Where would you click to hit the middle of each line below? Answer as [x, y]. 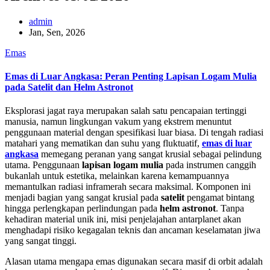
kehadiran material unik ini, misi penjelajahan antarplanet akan [123, 219]
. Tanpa [230, 209]
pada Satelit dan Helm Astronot [69, 87]
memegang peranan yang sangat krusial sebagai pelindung [150, 154]
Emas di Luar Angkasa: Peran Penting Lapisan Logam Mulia [131, 77]
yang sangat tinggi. [41, 241]
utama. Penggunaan [43, 165]
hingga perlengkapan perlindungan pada [82, 209]
